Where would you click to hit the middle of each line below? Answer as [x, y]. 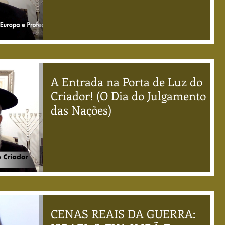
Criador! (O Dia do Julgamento [128, 96]
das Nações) [81, 110]
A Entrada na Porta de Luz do [127, 82]
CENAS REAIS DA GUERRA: [123, 213]
